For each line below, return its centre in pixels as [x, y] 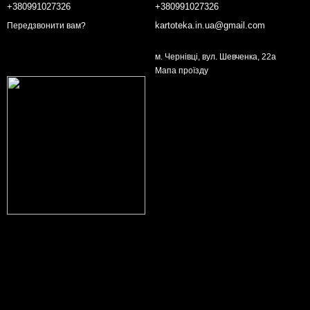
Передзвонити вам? [46, 25]
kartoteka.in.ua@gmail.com [210, 26]
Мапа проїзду [182, 71]
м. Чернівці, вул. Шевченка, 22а [216, 57]
